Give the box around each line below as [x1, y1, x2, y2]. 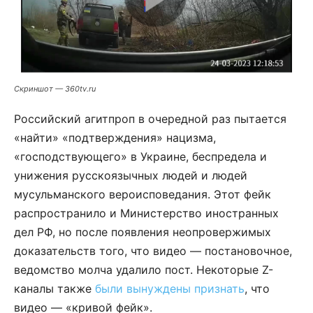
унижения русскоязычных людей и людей [14, 168, 247, 182]
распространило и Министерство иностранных [14, 205, 279, 220]
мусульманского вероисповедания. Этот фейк [14, 187, 271, 201]
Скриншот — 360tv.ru [14, 83, 96, 94]
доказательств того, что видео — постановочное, [14, 243, 292, 258]
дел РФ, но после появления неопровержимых [14, 224, 271, 239]
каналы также [14, 281, 95, 296]
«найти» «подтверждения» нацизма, [14, 130, 216, 145]
